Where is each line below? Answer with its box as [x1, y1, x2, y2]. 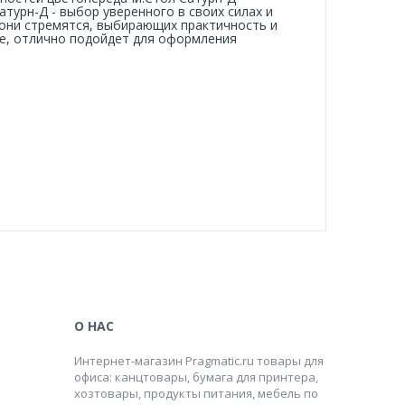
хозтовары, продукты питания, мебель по [74, 385, 318, 401]
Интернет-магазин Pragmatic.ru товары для [74, 353, 324, 369]
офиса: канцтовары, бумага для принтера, [74, 369, 318, 385]
